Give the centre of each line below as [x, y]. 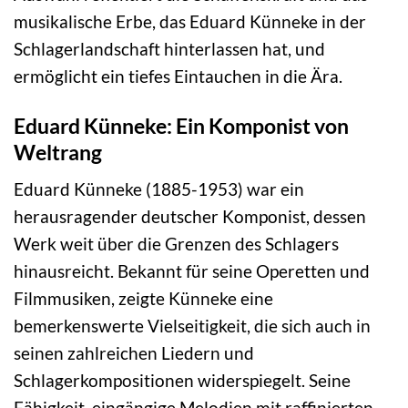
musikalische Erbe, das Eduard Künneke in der [190, 21]
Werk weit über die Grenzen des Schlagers [176, 244]
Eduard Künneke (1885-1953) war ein [159, 189]
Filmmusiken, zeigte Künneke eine [143, 299]
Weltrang [58, 152]
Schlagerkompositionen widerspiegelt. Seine [182, 381]
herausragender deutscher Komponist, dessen [190, 217]
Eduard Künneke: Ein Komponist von [181, 125]
